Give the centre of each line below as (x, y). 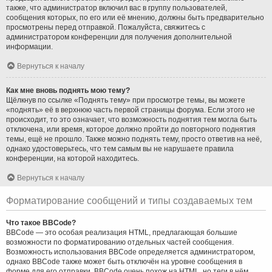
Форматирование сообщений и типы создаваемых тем (129, 200)
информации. (29, 46)
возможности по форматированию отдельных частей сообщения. (120, 242)
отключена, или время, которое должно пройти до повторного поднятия (131, 129)
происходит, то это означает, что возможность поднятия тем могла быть (131, 119)
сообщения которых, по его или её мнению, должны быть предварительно (135, 17)
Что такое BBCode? (41, 223)
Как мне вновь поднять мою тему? (68, 90)
